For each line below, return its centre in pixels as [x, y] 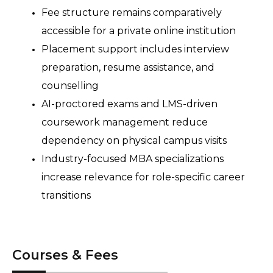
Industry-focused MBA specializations [133, 159]
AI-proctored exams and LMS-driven [129, 104]
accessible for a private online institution [140, 31]
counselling [71, 86]
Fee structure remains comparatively [132, 12]
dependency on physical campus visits [135, 140]
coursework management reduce [125, 122]
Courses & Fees [65, 255]
